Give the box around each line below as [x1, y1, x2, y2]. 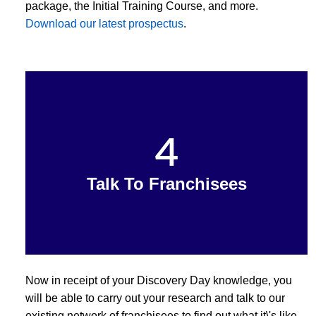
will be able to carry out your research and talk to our [25, 291, 285, 304]
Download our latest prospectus [25, 17, 183, 30]
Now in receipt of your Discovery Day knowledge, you [25, 274, 292, 286]
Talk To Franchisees [86, 174, 247, 193]
